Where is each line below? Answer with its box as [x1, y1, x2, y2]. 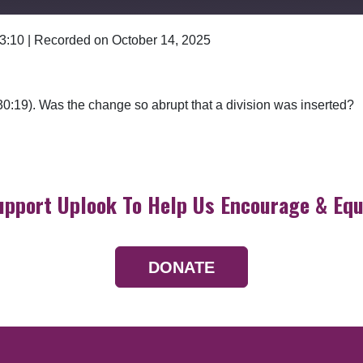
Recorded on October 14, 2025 [34, 33, 211, 48]
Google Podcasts [64, 42, 134, 53]
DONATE [148, 258, 215, 276]
